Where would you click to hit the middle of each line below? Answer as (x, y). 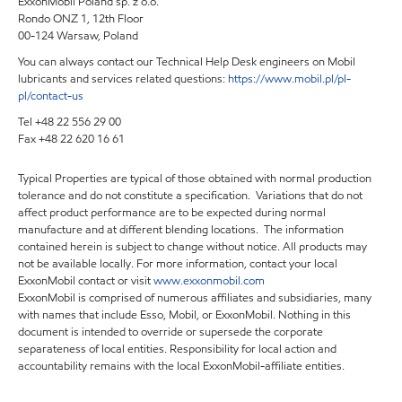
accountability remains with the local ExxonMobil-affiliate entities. (181, 366)
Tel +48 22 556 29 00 (70, 122)
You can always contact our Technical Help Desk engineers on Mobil (187, 62)
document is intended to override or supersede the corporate (170, 332)
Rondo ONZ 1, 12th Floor (81, 19)
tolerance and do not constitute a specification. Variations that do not (190, 196)
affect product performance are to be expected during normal (172, 213)
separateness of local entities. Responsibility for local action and (177, 349)
